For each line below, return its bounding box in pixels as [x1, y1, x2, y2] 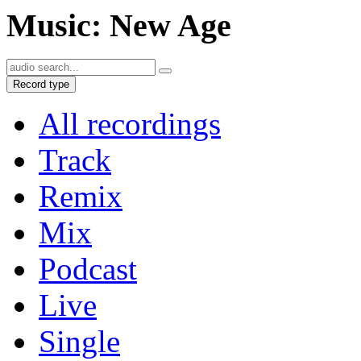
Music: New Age [6, 6, 231, 44]
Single [39, 324, 120, 359]
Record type [13, 78, 69, 91]
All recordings [39, 106, 221, 142]
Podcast [39, 251, 137, 287]
